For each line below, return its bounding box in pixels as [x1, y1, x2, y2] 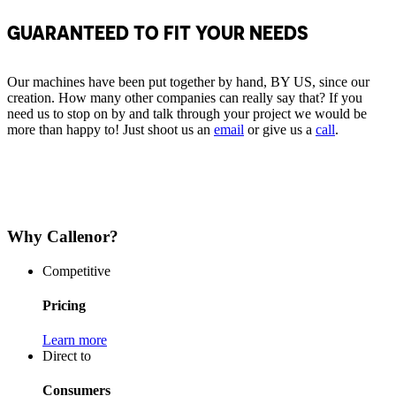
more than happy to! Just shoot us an [7, 122, 214, 138]
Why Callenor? [7, 226, 118, 246]
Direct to [42, 348, 91, 364]
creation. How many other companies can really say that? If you [7, 90, 362, 106]
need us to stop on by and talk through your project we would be [7, 106, 367, 122]
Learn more [42, 332, 107, 348]
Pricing [42, 297, 86, 313]
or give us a [244, 122, 316, 138]
